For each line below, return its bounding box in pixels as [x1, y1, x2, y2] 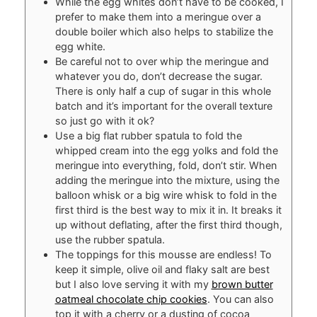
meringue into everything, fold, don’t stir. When [54, 158, 277, 171]
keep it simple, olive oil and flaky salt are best [54, 263, 270, 275]
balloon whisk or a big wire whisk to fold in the [54, 188, 277, 201]
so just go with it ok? [54, 114, 154, 127]
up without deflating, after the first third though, [54, 218, 282, 231]
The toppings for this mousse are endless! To [54, 248, 272, 260]
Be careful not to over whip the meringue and [54, 54, 269, 67]
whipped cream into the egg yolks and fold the [54, 144, 278, 156]
